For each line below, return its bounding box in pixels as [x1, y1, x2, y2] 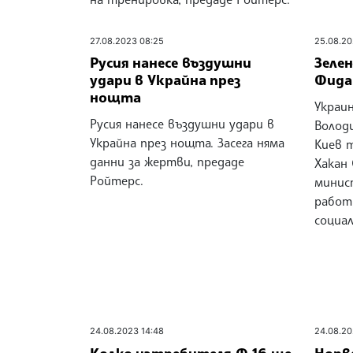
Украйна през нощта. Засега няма [90, 135, 284, 151]
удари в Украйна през [90, 71, 241, 89]
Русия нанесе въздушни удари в [90, 116, 274, 132]
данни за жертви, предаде [90, 154, 244, 170]
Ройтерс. [90, 173, 143, 189]
